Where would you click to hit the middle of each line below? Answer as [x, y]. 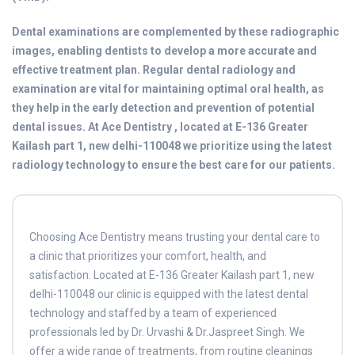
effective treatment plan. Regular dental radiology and [154, 70]
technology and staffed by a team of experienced [153, 313]
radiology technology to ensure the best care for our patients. [174, 165]
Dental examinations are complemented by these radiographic [176, 32]
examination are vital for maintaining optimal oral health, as [168, 89]
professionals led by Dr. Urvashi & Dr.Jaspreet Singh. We [167, 332]
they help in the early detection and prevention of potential [163, 108]
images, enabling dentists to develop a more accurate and [164, 51]
